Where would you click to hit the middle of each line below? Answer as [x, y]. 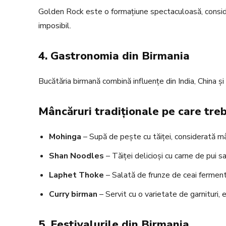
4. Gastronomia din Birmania [114, 56]
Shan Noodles [76, 156]
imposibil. [55, 26]
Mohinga [65, 137]
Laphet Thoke [76, 175]
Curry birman [73, 194]
